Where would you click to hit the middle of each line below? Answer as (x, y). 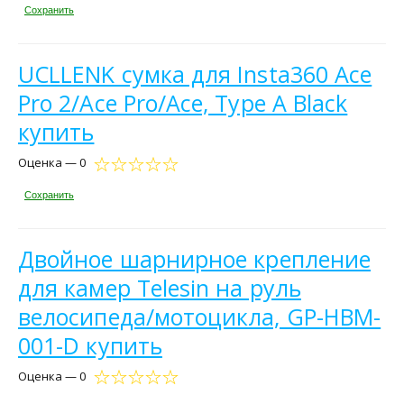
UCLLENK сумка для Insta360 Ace (195, 74)
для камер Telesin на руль (160, 287)
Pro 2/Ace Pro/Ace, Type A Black (183, 103)
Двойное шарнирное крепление (195, 258)
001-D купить (90, 345)
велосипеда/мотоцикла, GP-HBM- (200, 316)
